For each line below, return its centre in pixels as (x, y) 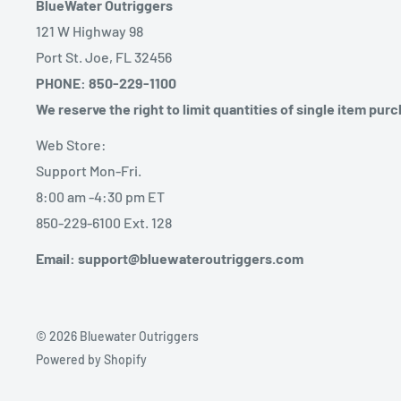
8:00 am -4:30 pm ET (100, 197)
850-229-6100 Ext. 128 (104, 223)
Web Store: (71, 145)
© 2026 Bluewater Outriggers (117, 337)
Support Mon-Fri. (89, 171)
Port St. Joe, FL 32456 (104, 56)
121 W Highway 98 (90, 30)
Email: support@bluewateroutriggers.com (170, 259)
